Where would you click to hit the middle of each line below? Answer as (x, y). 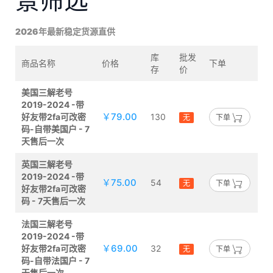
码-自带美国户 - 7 (55, 129)
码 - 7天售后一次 (53, 201)
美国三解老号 (47, 92)
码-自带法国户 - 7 (55, 261)
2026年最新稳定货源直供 (65, 31)
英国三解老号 (47, 164)
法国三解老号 (47, 224)
